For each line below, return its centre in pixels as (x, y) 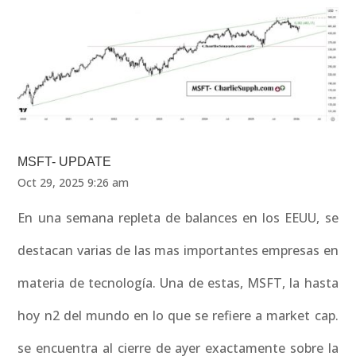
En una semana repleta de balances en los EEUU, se (178, 217)
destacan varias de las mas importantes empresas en (178, 250)
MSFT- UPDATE (65, 161)
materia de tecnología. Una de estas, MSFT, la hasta (178, 282)
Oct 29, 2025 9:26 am (74, 182)
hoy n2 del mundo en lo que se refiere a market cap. (178, 315)
